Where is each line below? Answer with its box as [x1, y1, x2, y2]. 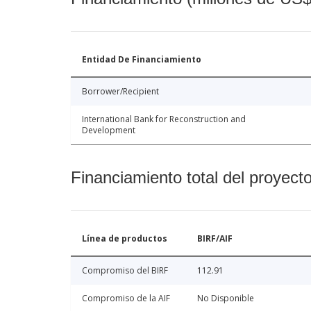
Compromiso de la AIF [82, 292, 170, 305]
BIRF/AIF [197, 233, 233, 245]
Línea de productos [82, 233, 167, 245]
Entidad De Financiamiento [82, 53, 201, 66]
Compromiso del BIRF [82, 264, 168, 277]
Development [82, 124, 135, 137]
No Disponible [197, 292, 254, 305]
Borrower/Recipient [82, 85, 159, 98]
